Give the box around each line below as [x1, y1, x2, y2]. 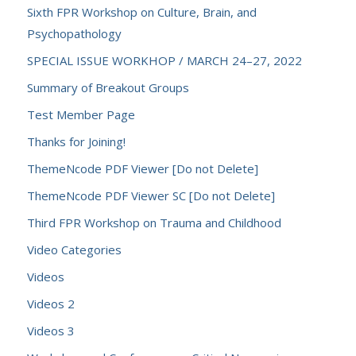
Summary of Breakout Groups [26, 79, 189, 95]
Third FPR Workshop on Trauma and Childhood [26, 215, 281, 230]
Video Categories [26, 242, 122, 257]
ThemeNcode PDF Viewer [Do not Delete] [26, 161, 258, 176]
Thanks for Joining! [26, 133, 126, 149]
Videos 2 [26, 296, 75, 311]
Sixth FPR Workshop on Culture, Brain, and [26, 4, 257, 20]
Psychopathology [26, 25, 122, 41]
